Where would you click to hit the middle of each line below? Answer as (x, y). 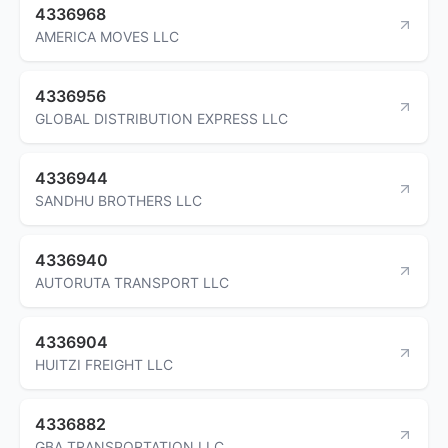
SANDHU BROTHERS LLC (118, 200)
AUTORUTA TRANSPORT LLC (132, 282)
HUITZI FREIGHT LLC (104, 364)
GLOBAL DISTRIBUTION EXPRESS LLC (161, 118)
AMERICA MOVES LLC (107, 36)
